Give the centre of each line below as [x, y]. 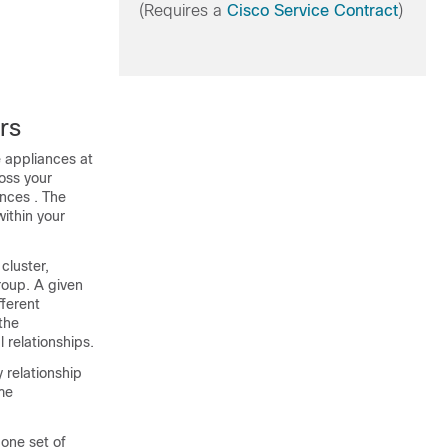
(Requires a [182, 10]
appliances [40, 159]
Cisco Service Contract [312, 10]
